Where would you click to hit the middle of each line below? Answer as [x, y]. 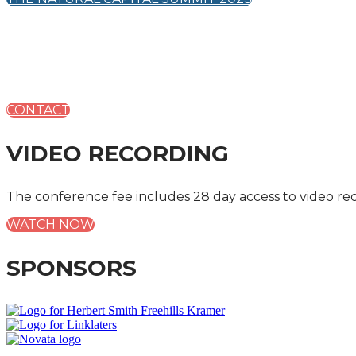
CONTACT [38, 110]
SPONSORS [72, 268]
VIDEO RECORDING [118, 153]
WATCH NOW [50, 224]
